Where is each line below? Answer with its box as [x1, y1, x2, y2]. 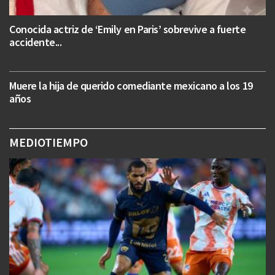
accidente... [9, 34, 62, 49]
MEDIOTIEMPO [9, 134, 88, 150]
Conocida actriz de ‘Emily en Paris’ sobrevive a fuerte [9, 21, 246, 36]
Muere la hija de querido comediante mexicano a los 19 [9, 78, 253, 93]
